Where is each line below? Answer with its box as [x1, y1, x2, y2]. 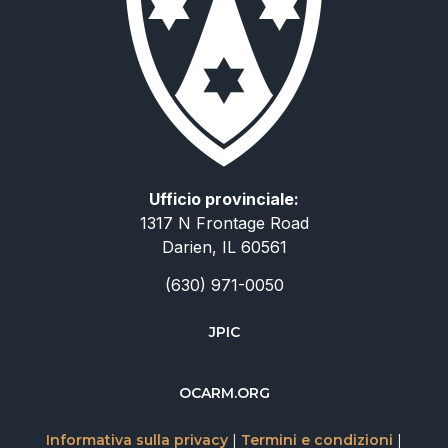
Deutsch [319, 411, 374, 429]
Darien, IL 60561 [161, 237, 287, 258]
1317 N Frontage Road [139, 213, 309, 234]
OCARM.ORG [178, 384, 270, 403]
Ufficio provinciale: [149, 189, 299, 210]
